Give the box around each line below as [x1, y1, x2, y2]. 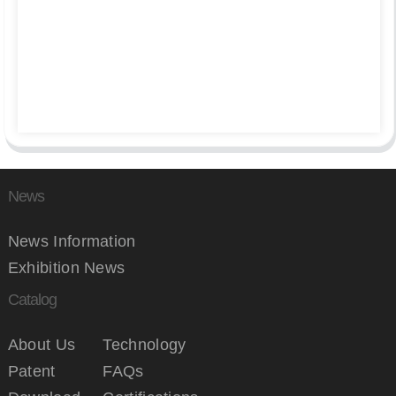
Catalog [7, 290, 57, 308]
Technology [103, 335, 187, 354]
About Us [7, 335, 76, 354]
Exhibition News [7, 258, 126, 277]
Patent [7, 362, 56, 380]
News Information [7, 232, 136, 250]
